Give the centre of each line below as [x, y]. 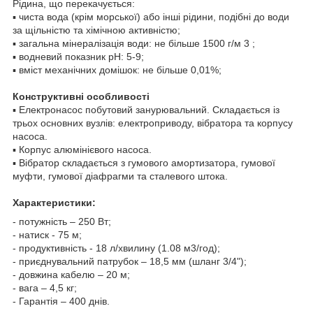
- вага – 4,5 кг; [45, 287]
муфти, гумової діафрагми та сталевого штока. [120, 176]
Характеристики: [54, 202]
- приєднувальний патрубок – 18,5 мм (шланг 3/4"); [130, 261]
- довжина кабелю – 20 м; [71, 274]
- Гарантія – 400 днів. [61, 301]
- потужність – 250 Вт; [62, 221]
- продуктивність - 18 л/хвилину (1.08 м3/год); [116, 248]
